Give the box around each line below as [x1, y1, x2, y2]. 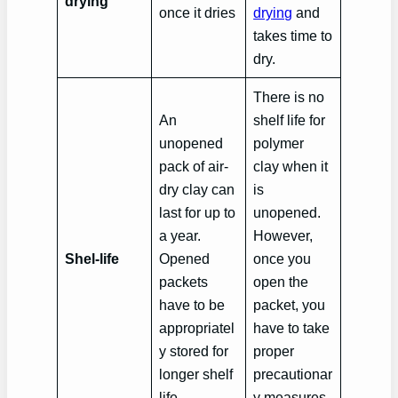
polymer [253, 135, 305, 151]
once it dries [159, 4, 236, 20]
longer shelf [159, 366, 234, 382]
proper [253, 343, 295, 359]
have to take [253, 320, 330, 336]
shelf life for [253, 112, 326, 128]
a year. [159, 227, 202, 243]
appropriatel [159, 320, 235, 336]
